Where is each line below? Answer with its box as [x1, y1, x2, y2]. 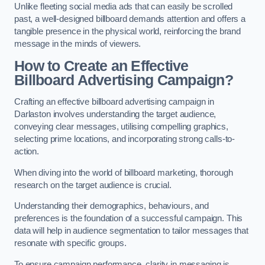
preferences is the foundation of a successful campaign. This [14, 214, 243, 224]
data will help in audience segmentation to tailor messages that [14, 226, 248, 236]
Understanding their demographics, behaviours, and [14, 201, 209, 211]
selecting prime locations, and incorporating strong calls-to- [14, 134, 235, 144]
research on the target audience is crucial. [14, 180, 174, 190]
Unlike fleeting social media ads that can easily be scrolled [14, 2, 233, 12]
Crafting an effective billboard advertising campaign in [14, 97, 215, 107]
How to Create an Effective [14, 57, 189, 74]
